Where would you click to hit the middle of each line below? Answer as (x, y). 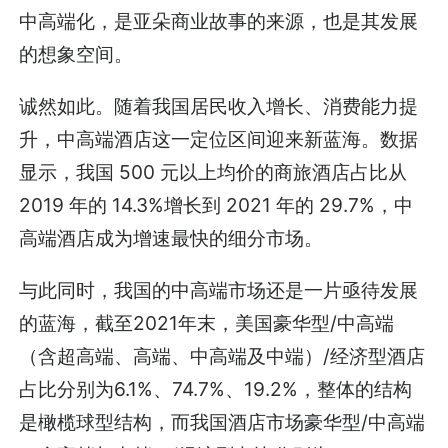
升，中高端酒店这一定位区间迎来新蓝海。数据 (219, 139)
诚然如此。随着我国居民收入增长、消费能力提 (219, 106)
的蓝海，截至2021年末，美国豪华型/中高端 (207, 323)
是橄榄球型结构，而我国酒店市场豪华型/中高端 (222, 422)
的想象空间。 (76, 54)
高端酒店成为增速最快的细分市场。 (171, 238)
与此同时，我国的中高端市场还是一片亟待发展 (219, 290)
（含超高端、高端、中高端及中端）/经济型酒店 (222, 356)
